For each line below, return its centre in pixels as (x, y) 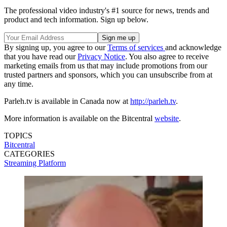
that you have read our (41, 56)
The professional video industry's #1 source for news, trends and (107, 10)
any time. (19, 84)
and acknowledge (193, 47)
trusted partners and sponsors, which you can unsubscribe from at (108, 74)
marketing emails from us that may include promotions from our (106, 65)
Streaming (21, 163)
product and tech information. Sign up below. (76, 19)
